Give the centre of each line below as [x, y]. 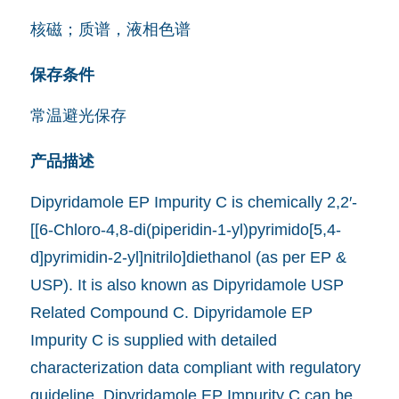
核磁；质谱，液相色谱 [110, 29]
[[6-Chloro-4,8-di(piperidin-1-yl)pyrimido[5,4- [185, 229]
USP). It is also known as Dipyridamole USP [187, 285]
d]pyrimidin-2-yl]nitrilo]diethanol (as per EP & [188, 257]
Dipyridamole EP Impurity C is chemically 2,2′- [193, 202]
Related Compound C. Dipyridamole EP [171, 312]
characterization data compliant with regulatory [195, 367]
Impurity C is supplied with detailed [153, 340]
